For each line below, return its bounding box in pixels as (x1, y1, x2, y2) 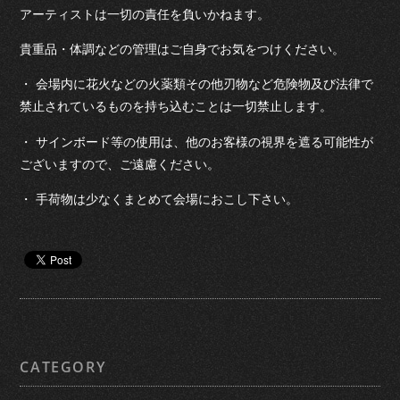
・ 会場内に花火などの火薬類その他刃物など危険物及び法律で (20, 77, 374, 92)
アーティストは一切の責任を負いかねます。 (20, 6, 271, 21)
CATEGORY (20, 356, 106, 377)
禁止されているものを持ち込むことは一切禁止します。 (20, 99, 333, 114)
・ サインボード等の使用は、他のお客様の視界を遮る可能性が (20, 134, 374, 149)
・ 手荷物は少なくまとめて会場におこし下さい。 (20, 192, 299, 207)
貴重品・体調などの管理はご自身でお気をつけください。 (20, 41, 346, 56)
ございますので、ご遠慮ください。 (20, 156, 221, 171)
